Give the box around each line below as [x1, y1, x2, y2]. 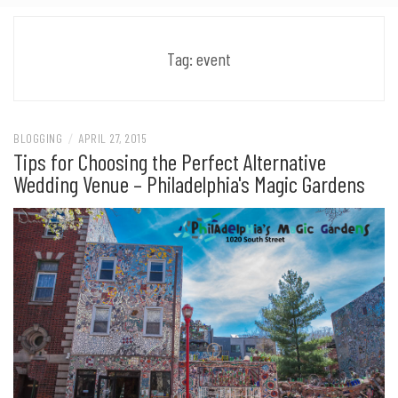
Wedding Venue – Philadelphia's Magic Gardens [13, 169, 365, 197]
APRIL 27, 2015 [78, 130, 147, 146]
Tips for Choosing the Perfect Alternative [13, 147, 326, 175]
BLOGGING [13, 130, 62, 146]
